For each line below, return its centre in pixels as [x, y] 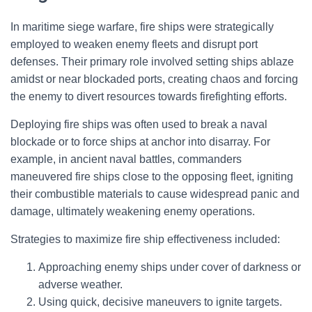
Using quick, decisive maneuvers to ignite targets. [160, 302]
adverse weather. [80, 284]
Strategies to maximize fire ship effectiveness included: [145, 239]
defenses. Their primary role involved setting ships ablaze [152, 62]
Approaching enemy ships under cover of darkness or [170, 267]
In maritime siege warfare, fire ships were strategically [142, 27]
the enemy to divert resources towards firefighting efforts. [149, 96]
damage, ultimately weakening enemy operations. [133, 211]
